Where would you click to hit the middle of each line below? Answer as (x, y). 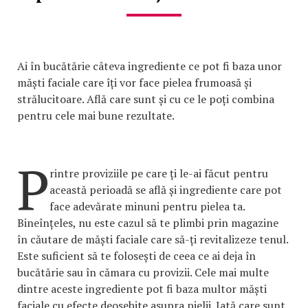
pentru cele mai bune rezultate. (96, 115)
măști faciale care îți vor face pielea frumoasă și (134, 82)
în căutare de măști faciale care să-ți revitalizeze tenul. (153, 239)
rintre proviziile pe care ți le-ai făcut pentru (159, 173)
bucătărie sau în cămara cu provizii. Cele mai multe (143, 272)
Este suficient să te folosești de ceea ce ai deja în (136, 255)
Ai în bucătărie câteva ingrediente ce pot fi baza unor (150, 66)
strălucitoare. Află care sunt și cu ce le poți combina (146, 99)
